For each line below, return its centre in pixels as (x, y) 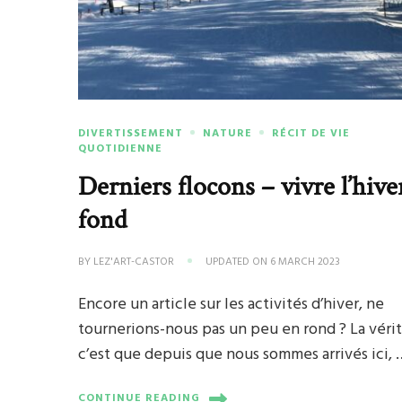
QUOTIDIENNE (121, 149)
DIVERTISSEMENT (131, 133)
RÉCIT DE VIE (311, 133)
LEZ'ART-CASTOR (134, 262)
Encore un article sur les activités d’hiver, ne (232, 304)
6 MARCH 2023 (306, 262)
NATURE (228, 133)
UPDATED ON (238, 262)
